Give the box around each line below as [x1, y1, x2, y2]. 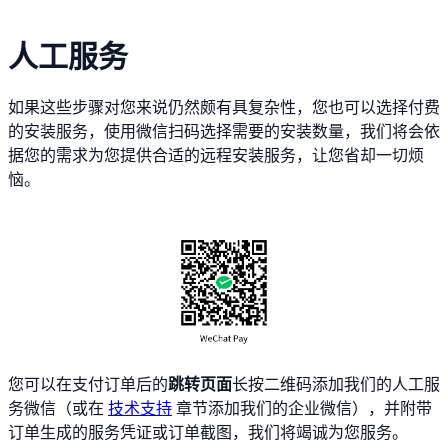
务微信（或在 [8, 400, 108, 418]
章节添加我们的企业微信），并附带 [172, 400, 432, 418]
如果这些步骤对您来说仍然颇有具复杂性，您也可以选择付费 [8, 98, 440, 116]
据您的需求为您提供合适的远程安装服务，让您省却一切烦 [8, 146, 424, 164]
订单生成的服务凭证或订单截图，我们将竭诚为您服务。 [8, 424, 408, 442]
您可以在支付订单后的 [8, 376, 168, 394]
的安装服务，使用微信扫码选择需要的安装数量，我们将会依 [8, 122, 440, 140]
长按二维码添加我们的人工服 [232, 376, 440, 394]
